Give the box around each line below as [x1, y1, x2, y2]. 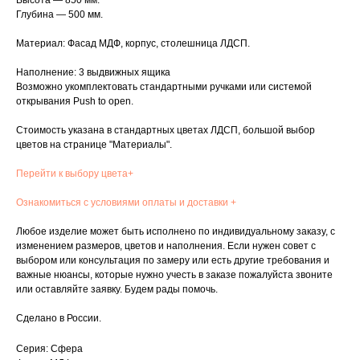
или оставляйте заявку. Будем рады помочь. [16, 284, 218, 296]
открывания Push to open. [16, 96, 133, 108]
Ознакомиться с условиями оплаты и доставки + [16, 197, 236, 209]
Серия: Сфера [16, 343, 83, 355]
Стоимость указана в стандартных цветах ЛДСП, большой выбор [16, 125, 315, 137]
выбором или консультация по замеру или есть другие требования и [16, 255, 329, 267]
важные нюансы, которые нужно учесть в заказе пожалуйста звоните [16, 269, 333, 281]
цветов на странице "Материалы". [16, 139, 172, 151]
